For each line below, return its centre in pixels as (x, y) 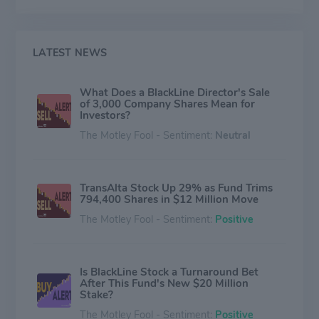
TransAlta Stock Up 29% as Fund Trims (176, 188)
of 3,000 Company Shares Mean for (167, 104)
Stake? (96, 294)
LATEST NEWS (70, 52)
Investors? (105, 115)
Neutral (233, 135)
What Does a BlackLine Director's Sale (175, 92)
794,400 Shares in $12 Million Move (169, 199)
